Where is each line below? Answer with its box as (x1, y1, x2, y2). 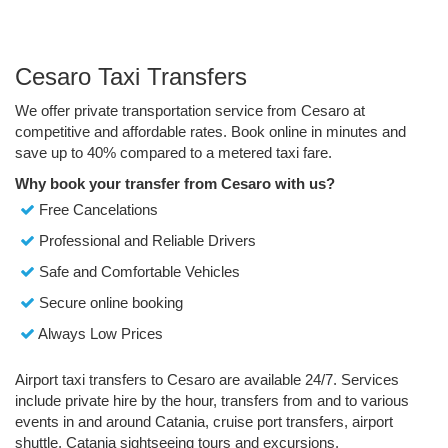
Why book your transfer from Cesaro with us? (15, 174, 335, 192)
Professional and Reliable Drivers (35, 231, 256, 249)
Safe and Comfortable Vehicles (35, 262, 240, 280)
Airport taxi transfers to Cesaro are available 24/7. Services (15, 370, 399, 388)
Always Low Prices (35, 324, 163, 342)
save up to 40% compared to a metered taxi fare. (15, 143, 332, 161)
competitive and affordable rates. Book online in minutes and (15, 122, 406, 140)
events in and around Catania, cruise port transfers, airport (15, 412, 393, 430)
